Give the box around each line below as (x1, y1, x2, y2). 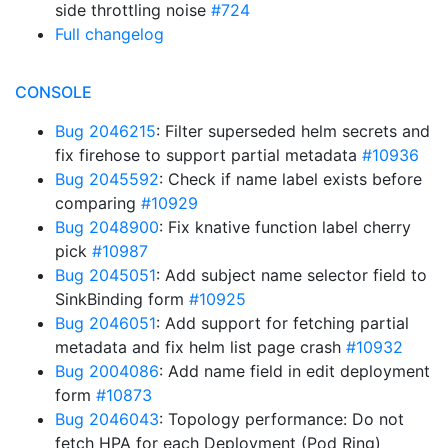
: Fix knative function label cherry (159, 217, 411, 237)
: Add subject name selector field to (156, 265, 427, 285)
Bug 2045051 (55, 265, 156, 285)
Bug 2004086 (55, 361, 159, 381)
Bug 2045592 (55, 169, 159, 189)
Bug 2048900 (55, 217, 159, 237)
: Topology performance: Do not (159, 409, 404, 429)
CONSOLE (15, 82, 92, 102)
